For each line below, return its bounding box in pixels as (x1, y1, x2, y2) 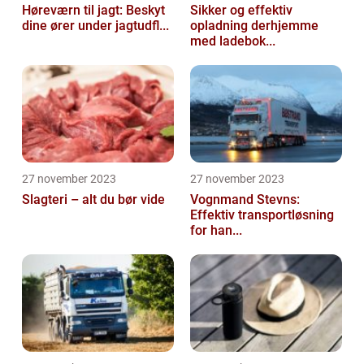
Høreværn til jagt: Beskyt (22, 2, 165, 18)
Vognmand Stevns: (190, 192, 300, 207)
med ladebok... (190, 33, 275, 49)
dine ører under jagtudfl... (22, 18, 169, 33)
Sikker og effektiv (190, 2, 292, 18)
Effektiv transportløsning (190, 207, 334, 223)
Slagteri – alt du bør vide (22, 192, 165, 207)
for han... (190, 223, 242, 238)
